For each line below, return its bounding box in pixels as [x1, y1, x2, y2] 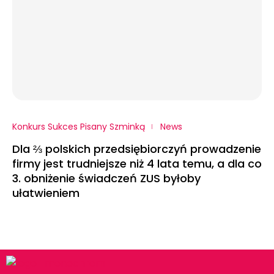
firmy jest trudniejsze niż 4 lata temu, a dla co [12, 156, 262, 171]
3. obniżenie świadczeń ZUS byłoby [12, 171, 201, 186]
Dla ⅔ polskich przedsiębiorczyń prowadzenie [12, 141, 261, 157]
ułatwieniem [12, 185, 83, 201]
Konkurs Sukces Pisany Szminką [12, 120, 145, 133]
